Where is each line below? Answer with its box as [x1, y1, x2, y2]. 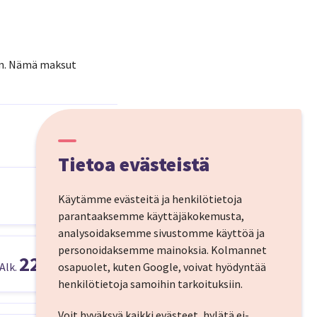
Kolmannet [210, 243, 267, 257]
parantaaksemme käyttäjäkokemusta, [57, 209, 244, 223]
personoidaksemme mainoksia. [57, 243, 211, 257]
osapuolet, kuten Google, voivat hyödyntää [57, 260, 266, 274]
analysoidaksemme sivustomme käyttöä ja [57, 226, 265, 240]
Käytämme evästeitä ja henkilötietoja [57, 192, 242, 206]
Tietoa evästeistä [57, 151, 209, 177]
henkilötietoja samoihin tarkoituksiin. [57, 277, 243, 291]
